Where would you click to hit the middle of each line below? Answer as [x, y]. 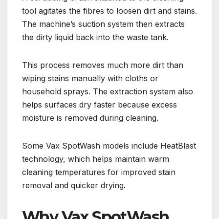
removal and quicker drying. [74, 186]
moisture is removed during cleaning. [90, 118]
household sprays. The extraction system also [108, 92]
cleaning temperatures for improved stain [99, 172]
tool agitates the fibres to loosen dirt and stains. [109, 11]
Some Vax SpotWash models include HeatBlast [109, 146]
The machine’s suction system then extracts [103, 24]
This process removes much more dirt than [103, 65]
